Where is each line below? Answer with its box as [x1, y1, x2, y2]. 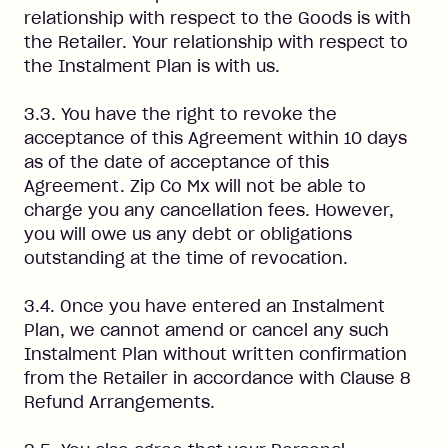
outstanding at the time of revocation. [24, 248, 348, 268]
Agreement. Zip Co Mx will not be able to [24, 176, 366, 196]
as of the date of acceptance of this [24, 152, 329, 172]
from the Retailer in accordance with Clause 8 [24, 368, 410, 388]
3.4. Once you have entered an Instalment [24, 296, 385, 316]
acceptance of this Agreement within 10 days [24, 128, 407, 148]
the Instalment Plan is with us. [24, 56, 280, 76]
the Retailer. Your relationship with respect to [24, 32, 408, 52]
